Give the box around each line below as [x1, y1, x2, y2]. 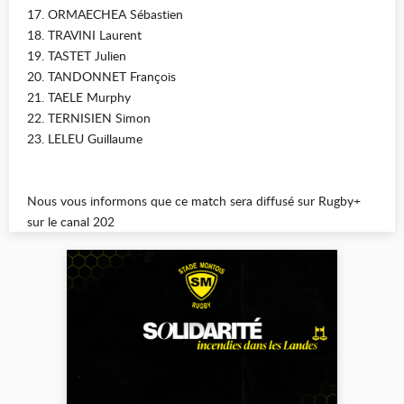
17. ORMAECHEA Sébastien [27, 5, 183, 23]
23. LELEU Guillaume [27, 130, 142, 147]
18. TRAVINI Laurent [27, 26, 142, 43]
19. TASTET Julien [27, 47, 126, 64]
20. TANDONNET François [27, 68, 176, 85]
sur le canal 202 [27, 213, 115, 230]
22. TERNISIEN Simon [27, 109, 151, 126]
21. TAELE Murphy [27, 88, 131, 106]
